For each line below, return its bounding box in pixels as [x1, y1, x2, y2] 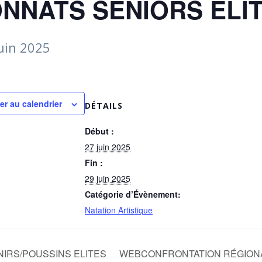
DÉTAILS [85, 99, 123, 111]
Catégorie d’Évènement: [85, 188, 181, 200]
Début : [85, 125, 114, 137]
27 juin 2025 [85, 140, 130, 153]
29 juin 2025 [85, 172, 130, 184]
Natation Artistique [85, 204, 153, 216]
